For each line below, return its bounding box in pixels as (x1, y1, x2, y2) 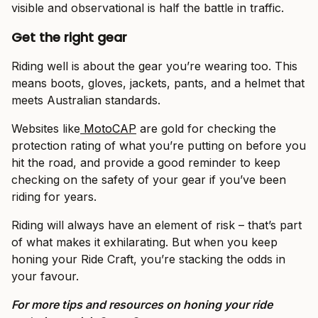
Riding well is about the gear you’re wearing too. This (11, 59, 297, 74)
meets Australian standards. (11, 93, 160, 108)
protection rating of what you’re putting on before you (11, 138, 306, 153)
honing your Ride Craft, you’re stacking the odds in (11, 252, 285, 267)
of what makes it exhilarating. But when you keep (11, 235, 278, 250)
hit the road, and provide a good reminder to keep (11, 155, 280, 170)
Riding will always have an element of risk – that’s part (11, 218, 302, 233)
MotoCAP (80, 121, 136, 136)
